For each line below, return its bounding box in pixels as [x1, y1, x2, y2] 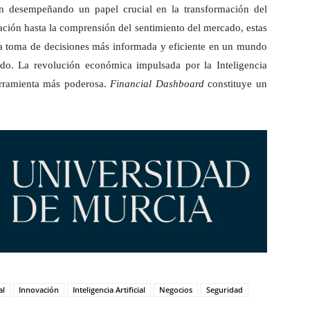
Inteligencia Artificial [73, 284, 145, 295]
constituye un [203, 78, 268, 90]
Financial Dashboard [110, 78, 204, 90]
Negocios [159, 284, 192, 295]
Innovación [19, 284, 59, 295]
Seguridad [206, 284, 243, 295]
